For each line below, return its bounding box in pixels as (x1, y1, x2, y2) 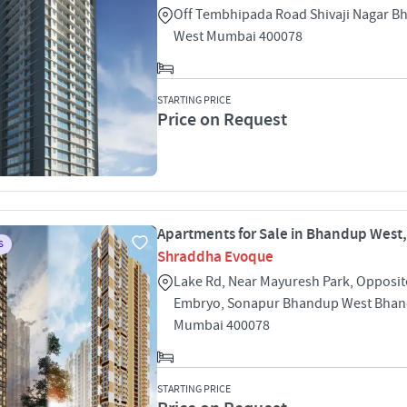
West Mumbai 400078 (174, 27, 303, 45)
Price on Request (157, 108, 287, 132)
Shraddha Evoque (157, 247, 273, 267)
